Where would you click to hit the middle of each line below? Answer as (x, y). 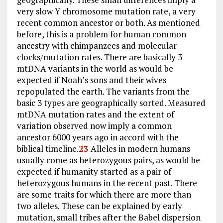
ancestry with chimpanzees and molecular (97, 45)
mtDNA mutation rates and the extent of (95, 114)
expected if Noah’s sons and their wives (91, 80)
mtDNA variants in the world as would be (95, 68)
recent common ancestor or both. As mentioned (108, 22)
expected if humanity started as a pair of (94, 171)
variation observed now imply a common (94, 125)
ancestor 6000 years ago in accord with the (98, 137)
